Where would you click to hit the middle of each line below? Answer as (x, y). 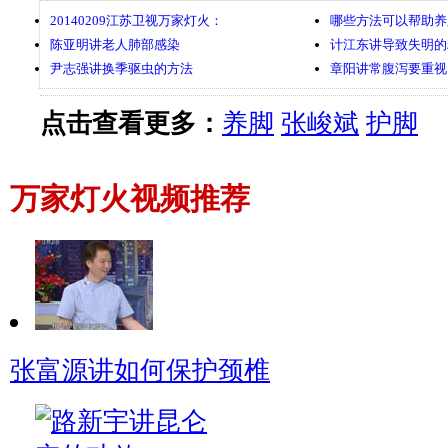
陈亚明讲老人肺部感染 (115, 44)
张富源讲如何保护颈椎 (140, 371)
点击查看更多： (131, 123)
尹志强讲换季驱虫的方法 (121, 68)
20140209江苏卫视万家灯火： (136, 20)
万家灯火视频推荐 (130, 199)
